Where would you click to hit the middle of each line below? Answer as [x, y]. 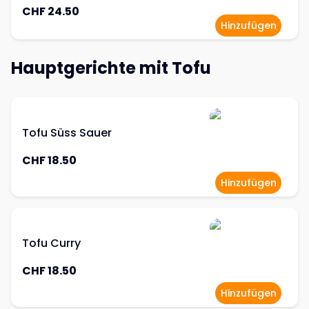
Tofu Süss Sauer [67, 133]
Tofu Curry [51, 243]
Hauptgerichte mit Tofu [111, 68]
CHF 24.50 [51, 11]
